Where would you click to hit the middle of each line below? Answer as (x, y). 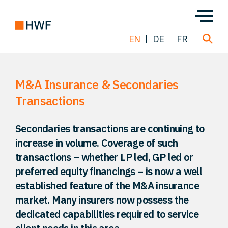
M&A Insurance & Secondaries (97, 84)
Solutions (114, 183)
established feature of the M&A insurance (107, 186)
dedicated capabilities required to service (107, 214)
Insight (114, 215)
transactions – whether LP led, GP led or (104, 157)
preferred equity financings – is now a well (109, 171)
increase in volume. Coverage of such (97, 143)
